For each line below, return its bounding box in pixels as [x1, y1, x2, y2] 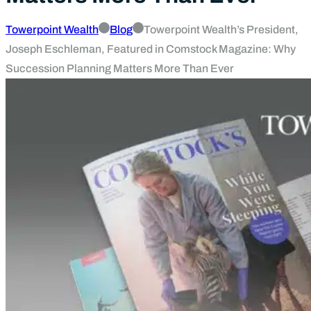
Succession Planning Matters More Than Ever [6, 62, 234, 75]
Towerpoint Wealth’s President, [144, 24, 299, 36]
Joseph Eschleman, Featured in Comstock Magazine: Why [6, 43, 296, 56]
